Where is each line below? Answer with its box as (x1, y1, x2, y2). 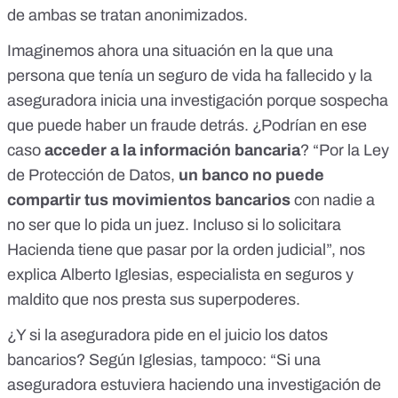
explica (7, 266, 60, 284)
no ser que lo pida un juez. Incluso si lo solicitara (7, 216, 341, 235)
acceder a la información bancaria (41, 141, 300, 160)
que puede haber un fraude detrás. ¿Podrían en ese (7, 116, 367, 135)
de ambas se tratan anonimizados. (7, 6, 248, 25)
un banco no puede (179, 166, 324, 185)
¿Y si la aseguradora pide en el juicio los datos (7, 326, 328, 345)
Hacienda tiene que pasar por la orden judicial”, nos (7, 241, 365, 259)
